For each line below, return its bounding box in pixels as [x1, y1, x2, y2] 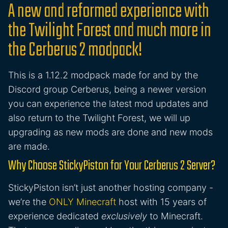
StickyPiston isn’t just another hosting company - [8, 182, 213, 193]
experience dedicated [8, 211, 101, 222]
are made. [8, 141, 50, 152]
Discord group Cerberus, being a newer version [8, 84, 206, 95]
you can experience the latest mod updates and [8, 98, 208, 109]
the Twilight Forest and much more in [8, 17, 211, 46]
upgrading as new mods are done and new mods [8, 127, 213, 138]
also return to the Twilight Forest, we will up [8, 112, 190, 124]
